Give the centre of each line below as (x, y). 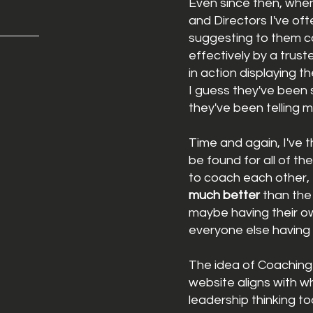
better (240, 195)
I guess (210, 90)
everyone (216, 230)
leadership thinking (244, 300)
